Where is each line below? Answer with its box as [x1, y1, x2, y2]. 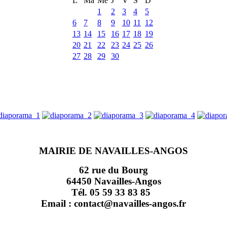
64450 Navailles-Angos [66, 175, 161, 186]
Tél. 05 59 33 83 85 [71, 186, 156, 198]
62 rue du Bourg [79, 164, 148, 175]
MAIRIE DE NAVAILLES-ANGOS [39, 145, 188, 156]
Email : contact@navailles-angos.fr [41, 198, 186, 209]
